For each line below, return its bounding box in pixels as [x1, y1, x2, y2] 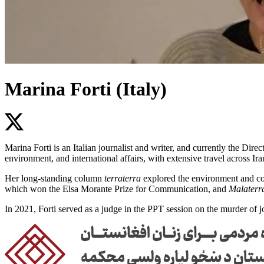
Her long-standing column [5, 173, 104, 183]
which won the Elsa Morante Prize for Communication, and [5, 183, 229, 194]
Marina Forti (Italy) [5, 78, 167, 100]
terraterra [104, 173, 141, 183]
